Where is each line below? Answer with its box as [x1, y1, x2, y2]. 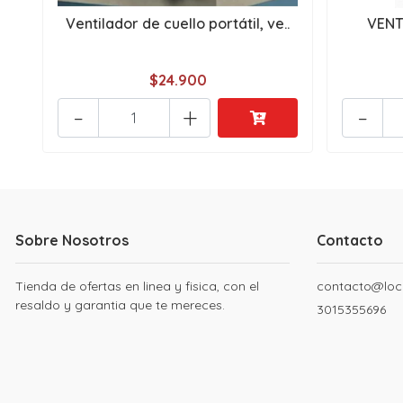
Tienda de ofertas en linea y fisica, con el [15, 278, 259, 295]
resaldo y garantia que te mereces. [15, 297, 225, 314]
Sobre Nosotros [15, 231, 129, 250]
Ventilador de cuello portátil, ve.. [66, 14, 291, 33]
